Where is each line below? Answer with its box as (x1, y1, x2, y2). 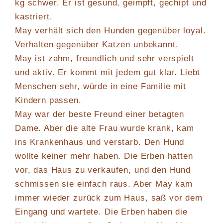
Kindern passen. (15, 96, 82, 106)
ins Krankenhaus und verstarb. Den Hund (15, 137, 185, 147)
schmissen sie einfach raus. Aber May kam (15, 179, 193, 189)
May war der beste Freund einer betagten (15, 110, 185, 119)
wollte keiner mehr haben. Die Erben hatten (15, 151, 193, 161)
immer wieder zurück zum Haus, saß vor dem (15, 193, 203, 203)
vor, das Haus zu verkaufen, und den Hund (15, 165, 191, 175)
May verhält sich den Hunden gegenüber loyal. (15, 26, 206, 36)
